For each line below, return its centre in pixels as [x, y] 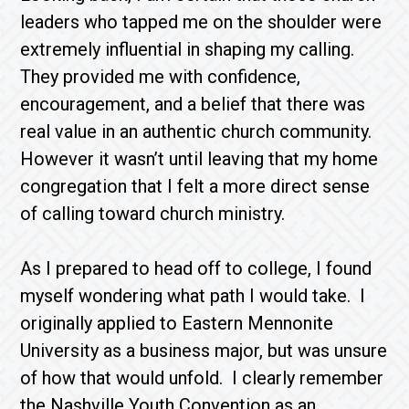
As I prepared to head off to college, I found [196, 268]
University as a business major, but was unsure [204, 351]
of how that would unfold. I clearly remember [202, 378]
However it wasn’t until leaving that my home [199, 159]
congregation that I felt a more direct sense [195, 186]
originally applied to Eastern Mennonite [177, 323]
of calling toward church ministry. [153, 214]
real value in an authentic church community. [199, 131]
